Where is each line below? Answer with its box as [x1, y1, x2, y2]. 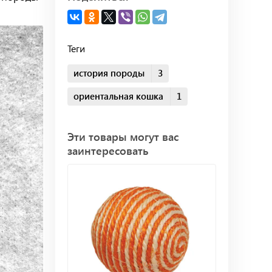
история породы [73, 66, 144, 79]
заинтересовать [67, 143, 149, 158]
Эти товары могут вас [67, 129, 178, 144]
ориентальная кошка [73, 89, 163, 102]
